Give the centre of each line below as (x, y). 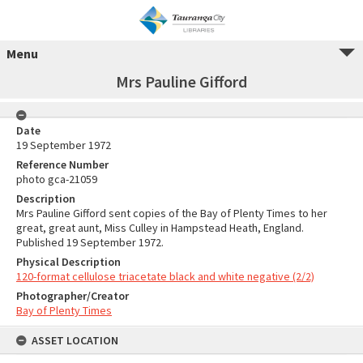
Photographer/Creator (73, 296)
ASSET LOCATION (75, 340)
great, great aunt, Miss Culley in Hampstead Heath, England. (160, 228)
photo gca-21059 (57, 179)
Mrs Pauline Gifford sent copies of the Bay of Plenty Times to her (172, 213)
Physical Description (68, 262)
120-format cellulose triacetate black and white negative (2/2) (165, 276)
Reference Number (62, 164)
